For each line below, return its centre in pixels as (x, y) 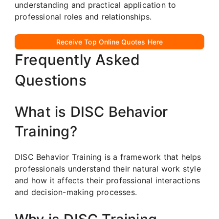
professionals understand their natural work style (108, 168)
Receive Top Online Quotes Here (109, 42)
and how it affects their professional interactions (108, 180)
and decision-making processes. (76, 192)
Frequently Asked (77, 59)
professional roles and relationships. (83, 16)
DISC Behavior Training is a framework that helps (108, 157)
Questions (51, 80)
